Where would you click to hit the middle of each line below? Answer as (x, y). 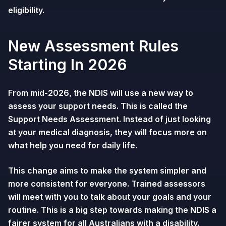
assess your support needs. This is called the (98, 106)
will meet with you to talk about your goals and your (110, 197)
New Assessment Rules (93, 46)
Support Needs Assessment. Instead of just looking (109, 119)
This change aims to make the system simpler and (107, 171)
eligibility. (26, 10)
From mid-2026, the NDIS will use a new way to (101, 93)
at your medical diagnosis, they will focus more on (107, 132)
